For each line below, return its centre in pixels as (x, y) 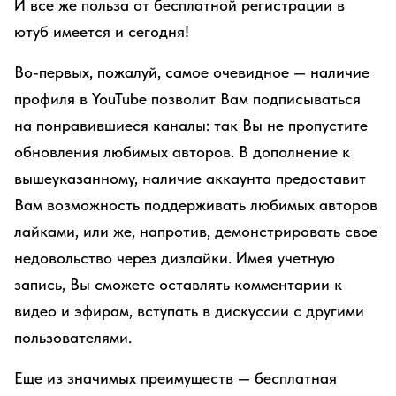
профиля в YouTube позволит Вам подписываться (187, 99)
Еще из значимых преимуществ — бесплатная (175, 378)
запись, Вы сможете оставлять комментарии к (178, 284)
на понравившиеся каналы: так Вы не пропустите (191, 125)
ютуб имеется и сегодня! (102, 31)
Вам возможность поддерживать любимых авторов (196, 205)
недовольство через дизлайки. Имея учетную (175, 258)
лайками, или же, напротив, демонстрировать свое (196, 231)
